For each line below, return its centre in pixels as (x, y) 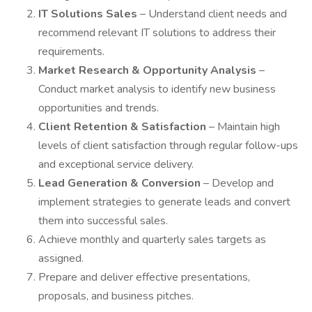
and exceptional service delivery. (116, 164)
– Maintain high (243, 127)
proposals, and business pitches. (116, 296)
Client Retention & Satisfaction (122, 127)
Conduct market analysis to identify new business (157, 89)
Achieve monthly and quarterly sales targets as (152, 240)
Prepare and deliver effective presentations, (144, 277)
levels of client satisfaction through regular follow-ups (168, 146)
